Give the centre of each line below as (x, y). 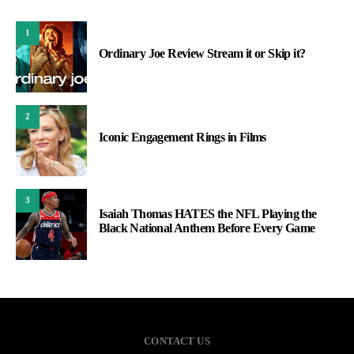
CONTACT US (177, 341)
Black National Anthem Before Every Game (207, 228)
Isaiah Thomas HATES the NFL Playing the (208, 213)
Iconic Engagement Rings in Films (183, 137)
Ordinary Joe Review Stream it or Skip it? (202, 53)
